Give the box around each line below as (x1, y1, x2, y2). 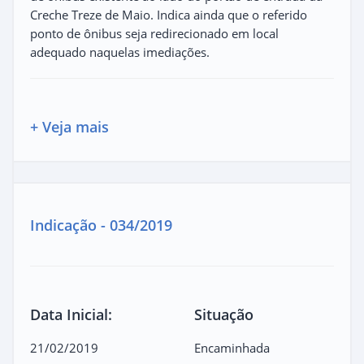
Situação (194, 304, 253, 324)
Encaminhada (194, 339, 270, 356)
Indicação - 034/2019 (30, 214, 172, 235)
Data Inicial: (30, 304, 112, 324)
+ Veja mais (30, 116, 109, 136)
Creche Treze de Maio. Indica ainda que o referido (30, 6, 307, 23)
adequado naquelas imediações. (30, 43, 210, 60)
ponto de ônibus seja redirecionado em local (30, 24, 279, 41)
